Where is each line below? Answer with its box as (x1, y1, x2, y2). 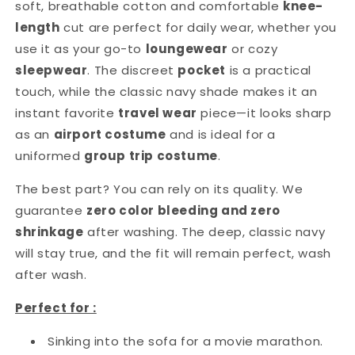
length (15, 18, 60, 36)
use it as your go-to (15, 40, 146, 57)
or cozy (227, 40, 278, 57)
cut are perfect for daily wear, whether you (59, 18, 338, 36)
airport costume (53, 125, 166, 143)
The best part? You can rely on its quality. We (15, 180, 303, 197)
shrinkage (15, 223, 84, 240)
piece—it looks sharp (197, 104, 332, 121)
